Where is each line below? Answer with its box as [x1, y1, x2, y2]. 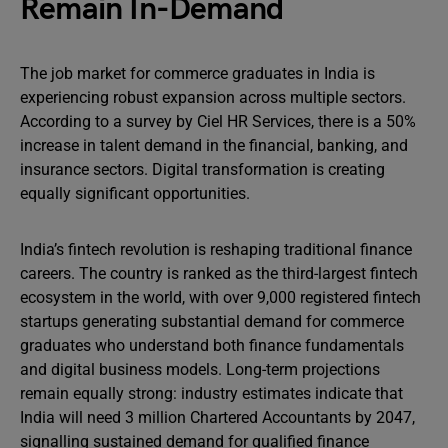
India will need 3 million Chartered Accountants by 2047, [20, 408, 415, 427]
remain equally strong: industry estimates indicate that [20, 384, 403, 403]
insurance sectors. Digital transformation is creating [20, 160, 385, 179]
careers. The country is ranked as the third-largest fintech [20, 264, 418, 283]
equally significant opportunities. [20, 184, 250, 203]
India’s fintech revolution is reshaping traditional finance [20, 240, 412, 259]
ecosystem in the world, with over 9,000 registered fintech [20, 288, 421, 307]
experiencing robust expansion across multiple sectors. [20, 88, 406, 107]
